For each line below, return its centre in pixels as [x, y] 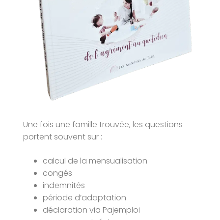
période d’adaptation [85, 197]
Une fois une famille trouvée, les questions [103, 124]
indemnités [64, 185]
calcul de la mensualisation [95, 161]
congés [58, 173]
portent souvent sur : [63, 137]
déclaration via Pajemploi [92, 210]
